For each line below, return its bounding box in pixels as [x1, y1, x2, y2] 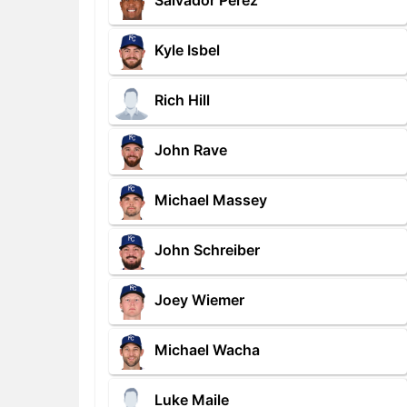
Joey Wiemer [154, 291, 244, 310]
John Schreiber [154, 241, 260, 260]
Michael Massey [154, 191, 267, 210]
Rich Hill [154, 91, 210, 110]
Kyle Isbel [154, 41, 220, 60]
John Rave [154, 141, 227, 160]
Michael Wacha [154, 341, 260, 360]
